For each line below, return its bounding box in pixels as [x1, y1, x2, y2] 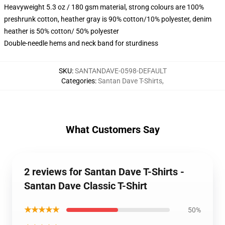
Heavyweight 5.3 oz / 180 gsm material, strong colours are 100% [4, 3, 204, 11]
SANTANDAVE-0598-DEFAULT [74, 67, 167, 75]
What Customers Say [65, 124, 160, 136]
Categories [61, 77, 95, 85]
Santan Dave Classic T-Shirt [24, 180, 147, 192]
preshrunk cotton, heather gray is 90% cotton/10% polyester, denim [4, 15, 211, 23]
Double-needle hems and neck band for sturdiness [4, 39, 158, 47]
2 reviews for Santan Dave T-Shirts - [24, 166, 184, 178]
